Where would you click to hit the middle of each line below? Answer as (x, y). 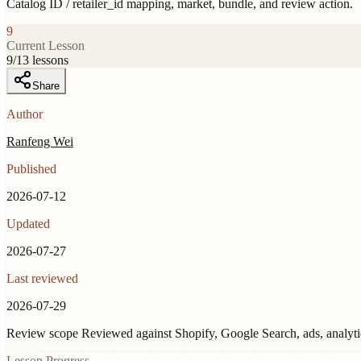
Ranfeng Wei (40, 141)
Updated (28, 223)
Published (31, 168)
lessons (50, 60)
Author (25, 114)
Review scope (42, 333)
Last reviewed (42, 278)
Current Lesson (46, 45)
